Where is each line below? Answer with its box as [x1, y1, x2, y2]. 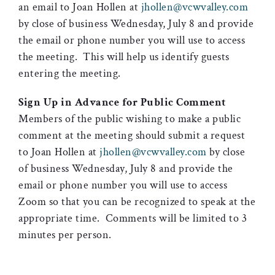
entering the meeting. [18, 66, 121, 80]
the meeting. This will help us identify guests [18, 50, 230, 64]
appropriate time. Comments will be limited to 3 [18, 211, 247, 225]
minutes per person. [18, 228, 112, 242]
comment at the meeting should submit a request [18, 128, 245, 142]
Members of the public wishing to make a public [18, 112, 241, 126]
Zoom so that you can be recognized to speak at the [18, 195, 255, 209]
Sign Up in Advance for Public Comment [18, 95, 226, 109]
